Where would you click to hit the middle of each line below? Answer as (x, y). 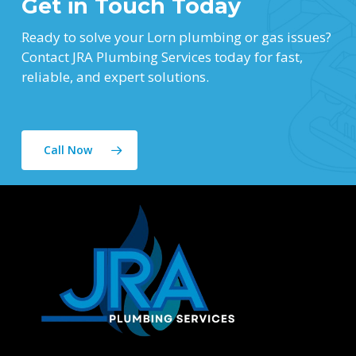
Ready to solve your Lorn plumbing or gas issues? (176, 37)
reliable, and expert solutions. (115, 76)
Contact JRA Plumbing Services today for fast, (162, 56)
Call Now (68, 149)
